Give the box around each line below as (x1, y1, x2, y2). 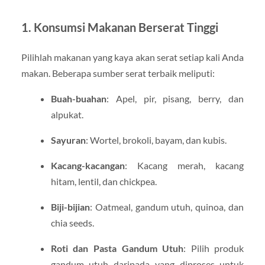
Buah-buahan (50, 92, 106, 104)
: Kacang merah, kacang (124, 160, 244, 172)
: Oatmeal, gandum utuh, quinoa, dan (89, 201, 244, 213)
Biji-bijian (50, 201, 90, 213)
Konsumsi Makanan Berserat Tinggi (33, 20, 218, 34)
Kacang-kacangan (50, 160, 125, 172)
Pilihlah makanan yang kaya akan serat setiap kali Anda (21, 51, 244, 63)
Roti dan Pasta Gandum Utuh (50, 243, 184, 254)
